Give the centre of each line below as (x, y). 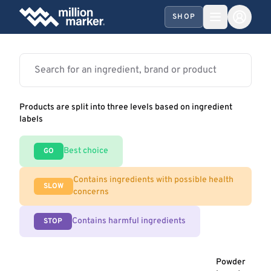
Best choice (86, 151)
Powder (231, 262)
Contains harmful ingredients (129, 221)
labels (31, 119)
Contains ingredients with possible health (153, 180)
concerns (91, 192)
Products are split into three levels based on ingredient (126, 107)
